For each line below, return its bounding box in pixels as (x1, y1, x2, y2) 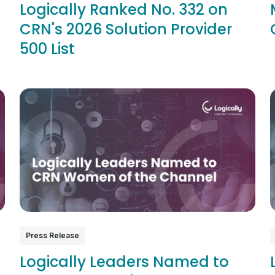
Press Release (26, 230, 79, 240)
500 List (20, 39, 75, 60)
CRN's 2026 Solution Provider (20, 19, 232, 40)
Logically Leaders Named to (20, 251, 229, 272)
